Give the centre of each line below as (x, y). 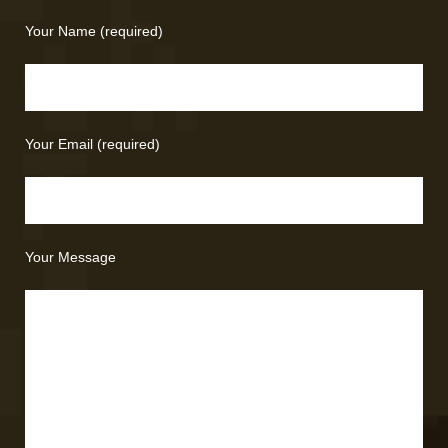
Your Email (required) (92, 144)
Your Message (70, 257)
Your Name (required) (94, 31)
